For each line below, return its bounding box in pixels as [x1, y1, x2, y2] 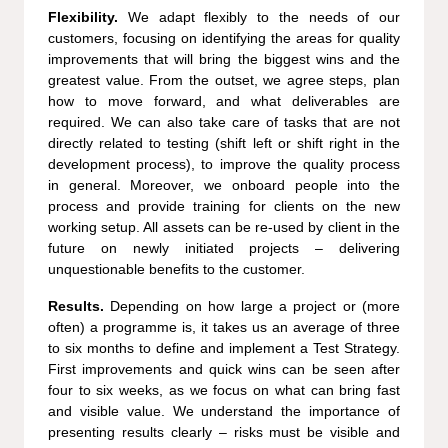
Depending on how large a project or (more [110, 297, 400, 314]
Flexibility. [48, 8, 128, 25]
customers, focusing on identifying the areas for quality [48, 29, 400, 46]
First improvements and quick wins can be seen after [48, 360, 400, 377]
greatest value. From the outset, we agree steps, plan [48, 71, 400, 88]
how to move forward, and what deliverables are [48, 92, 400, 109]
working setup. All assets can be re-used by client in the [48, 218, 400, 235]
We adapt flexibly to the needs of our [127, 8, 400, 25]
